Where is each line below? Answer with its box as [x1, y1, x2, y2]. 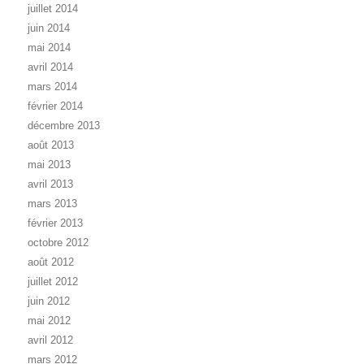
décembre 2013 [28, 119, 100, 132]
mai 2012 [28, 314, 71, 327]
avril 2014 [28, 61, 73, 74]
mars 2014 [28, 80, 77, 93]
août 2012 [28, 256, 74, 269]
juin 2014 [28, 22, 70, 35]
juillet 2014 [28, 2, 78, 15]
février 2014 [28, 100, 83, 113]
